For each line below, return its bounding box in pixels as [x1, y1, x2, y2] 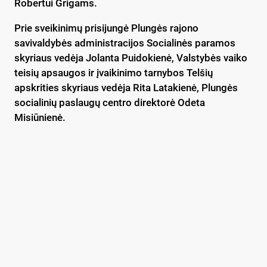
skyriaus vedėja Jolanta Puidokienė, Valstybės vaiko [14, 51, 247, 64]
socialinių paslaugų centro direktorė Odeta [14, 96, 205, 108]
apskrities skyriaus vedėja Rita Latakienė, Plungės [14, 81, 238, 94]
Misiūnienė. [14, 111, 66, 123]
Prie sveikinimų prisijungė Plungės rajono [14, 21, 198, 34]
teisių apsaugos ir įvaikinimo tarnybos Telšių [14, 66, 213, 79]
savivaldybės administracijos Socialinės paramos [14, 36, 235, 49]
